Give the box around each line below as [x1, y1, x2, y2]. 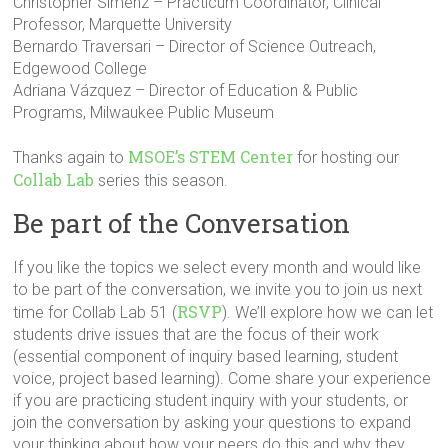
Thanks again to [13, 148, 129, 167]
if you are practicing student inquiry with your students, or [13, 391, 409, 410]
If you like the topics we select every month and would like [13, 258, 422, 277]
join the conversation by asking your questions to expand [13, 413, 412, 432]
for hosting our [293, 148, 400, 167]
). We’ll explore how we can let [222, 303, 434, 322]
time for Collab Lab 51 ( [13, 303, 178, 322]
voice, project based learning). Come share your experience [13, 369, 432, 388]
